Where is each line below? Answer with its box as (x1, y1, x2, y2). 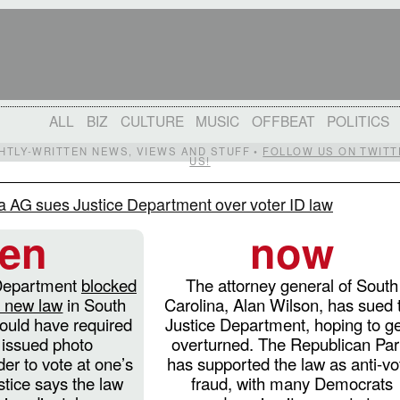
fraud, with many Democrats (191, 371, 394, 395)
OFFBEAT (251, 110, 315, 130)
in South (62, 292, 127, 316)
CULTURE (120, 110, 184, 130)
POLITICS (327, 110, 390, 130)
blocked (80, 272, 137, 296)
